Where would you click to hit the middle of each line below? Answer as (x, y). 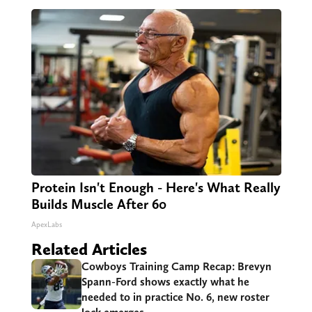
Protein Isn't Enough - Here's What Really (156, 188)
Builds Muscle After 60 (99, 204)
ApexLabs (46, 225)
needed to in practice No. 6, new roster (175, 297)
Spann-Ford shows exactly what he (165, 282)
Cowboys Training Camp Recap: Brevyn (176, 267)
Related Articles (89, 249)
